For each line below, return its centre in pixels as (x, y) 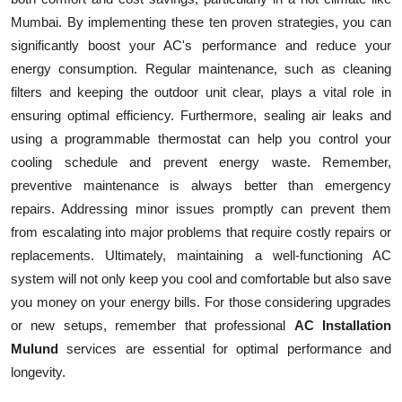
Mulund (35, 348)
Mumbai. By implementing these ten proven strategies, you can (201, 22)
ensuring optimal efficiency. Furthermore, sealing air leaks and (201, 115)
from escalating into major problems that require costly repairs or (201, 232)
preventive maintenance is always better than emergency (201, 185)
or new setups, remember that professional (153, 325)
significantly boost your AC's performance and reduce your (201, 45)
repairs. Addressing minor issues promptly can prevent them (201, 208)
